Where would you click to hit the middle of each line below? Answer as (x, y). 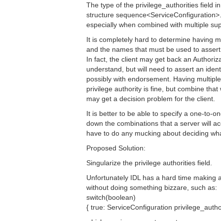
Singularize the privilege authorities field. (149, 163)
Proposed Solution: (116, 148)
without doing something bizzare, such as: (152, 187)
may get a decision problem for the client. (151, 99)
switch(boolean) (111, 197)
